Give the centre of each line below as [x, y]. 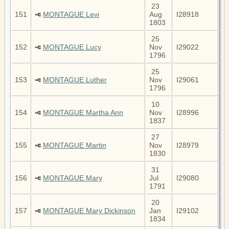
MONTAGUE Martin [75, 145]
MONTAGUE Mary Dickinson [89, 210]
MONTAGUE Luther [75, 79]
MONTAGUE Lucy [72, 47]
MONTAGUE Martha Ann [83, 112]
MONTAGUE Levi [71, 14]
